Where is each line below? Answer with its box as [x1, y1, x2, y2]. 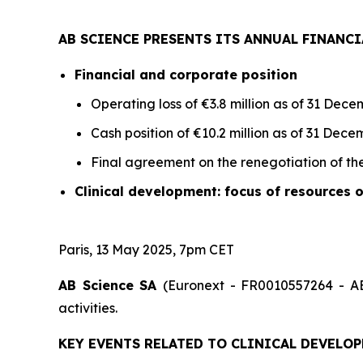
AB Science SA [58, 276, 163, 293]
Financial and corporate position [75, 66, 297, 83]
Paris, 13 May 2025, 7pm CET [58, 241, 234, 258]
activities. [58, 299, 117, 316]
